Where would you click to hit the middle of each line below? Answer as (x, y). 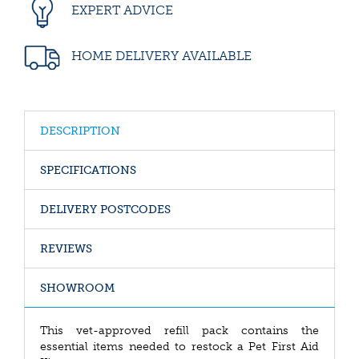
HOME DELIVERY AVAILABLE (160, 55)
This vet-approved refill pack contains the (179, 331)
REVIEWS (66, 249)
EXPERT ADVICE (121, 10)
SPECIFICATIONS (88, 170)
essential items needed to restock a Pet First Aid (179, 347)
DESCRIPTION (80, 131)
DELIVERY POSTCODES (105, 210)
